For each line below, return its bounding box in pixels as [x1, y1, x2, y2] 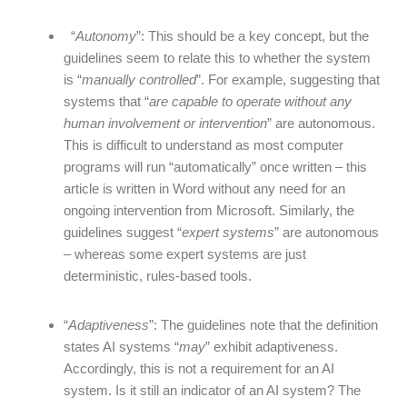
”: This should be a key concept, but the [136, 28, 369, 44]
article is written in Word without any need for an [64, 181, 345, 196]
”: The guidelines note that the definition [149, 317, 378, 333]
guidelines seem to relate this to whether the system [64, 50, 371, 65]
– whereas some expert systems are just [64, 246, 306, 262]
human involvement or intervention [64, 115, 267, 131]
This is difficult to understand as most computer [64, 137, 343, 153]
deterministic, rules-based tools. [64, 268, 255, 283]
